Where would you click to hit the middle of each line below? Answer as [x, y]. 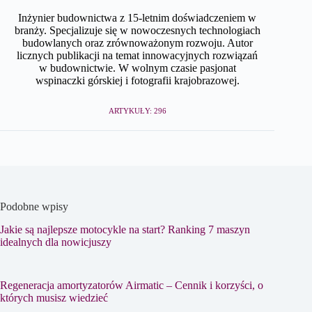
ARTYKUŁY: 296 [137, 110]
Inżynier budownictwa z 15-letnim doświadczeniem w [138, 17]
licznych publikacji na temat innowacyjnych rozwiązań [138, 55]
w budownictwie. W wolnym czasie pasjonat [137, 68]
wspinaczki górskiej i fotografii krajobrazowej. [137, 80]
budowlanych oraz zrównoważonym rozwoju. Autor [137, 42]
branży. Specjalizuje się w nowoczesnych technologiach [137, 30]
